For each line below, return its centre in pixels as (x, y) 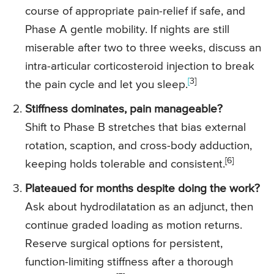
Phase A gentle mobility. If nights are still (127, 30)
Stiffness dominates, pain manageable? (124, 109)
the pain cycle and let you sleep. (106, 85)
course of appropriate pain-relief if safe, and (135, 12)
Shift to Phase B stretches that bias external (135, 128)
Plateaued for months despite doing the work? (143, 189)
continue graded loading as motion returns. (134, 226)
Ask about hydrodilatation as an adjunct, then (139, 207)
